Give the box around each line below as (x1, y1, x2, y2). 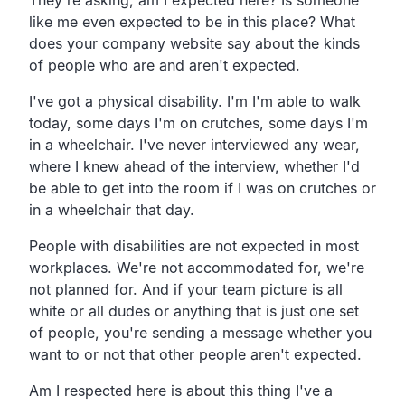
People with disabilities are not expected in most (29, 236, 359, 255)
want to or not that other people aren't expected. (29, 344, 362, 363)
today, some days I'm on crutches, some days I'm (29, 113, 368, 132)
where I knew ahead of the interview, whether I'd (29, 156, 360, 175)
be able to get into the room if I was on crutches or (29, 178, 376, 197)
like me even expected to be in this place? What (29, 12, 355, 31)
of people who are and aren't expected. (29, 55, 300, 74)
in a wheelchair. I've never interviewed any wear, (29, 135, 360, 154)
